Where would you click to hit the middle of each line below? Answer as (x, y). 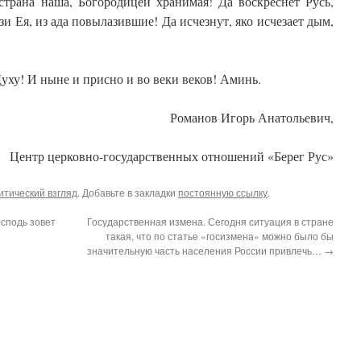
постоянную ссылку (223, 192)
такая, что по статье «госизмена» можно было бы (220, 236)
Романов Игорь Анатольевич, (252, 117)
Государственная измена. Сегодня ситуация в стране (210, 221)
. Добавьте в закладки (128, 192)
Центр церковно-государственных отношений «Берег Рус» (172, 156)
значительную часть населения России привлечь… (205, 250)
